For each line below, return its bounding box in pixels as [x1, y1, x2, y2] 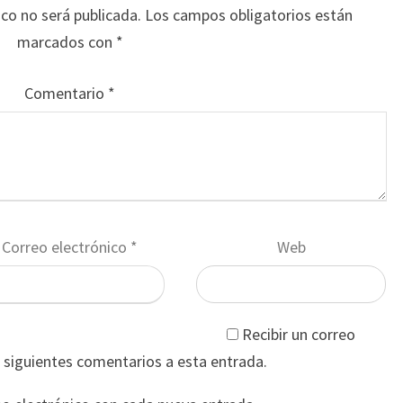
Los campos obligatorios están [144, 4, 353, 25]
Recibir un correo [242, 324, 356, 345]
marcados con [16, 31, 116, 52]
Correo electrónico [2, 237, 131, 257]
